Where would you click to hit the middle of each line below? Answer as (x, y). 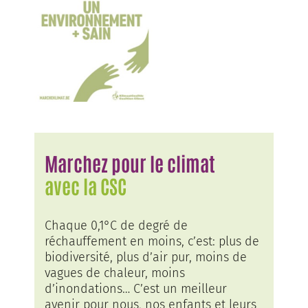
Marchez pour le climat (130, 163)
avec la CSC (86, 185)
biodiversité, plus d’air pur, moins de (146, 257)
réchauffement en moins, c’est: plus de (152, 241)
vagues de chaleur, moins (115, 273)
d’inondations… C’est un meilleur (136, 288)
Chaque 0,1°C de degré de (116, 225)
